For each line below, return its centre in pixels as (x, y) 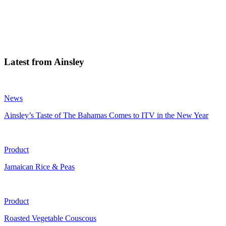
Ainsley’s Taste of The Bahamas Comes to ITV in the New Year (106, 116)
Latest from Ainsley (44, 62)
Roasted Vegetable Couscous (50, 218)
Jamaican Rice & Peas (39, 167)
